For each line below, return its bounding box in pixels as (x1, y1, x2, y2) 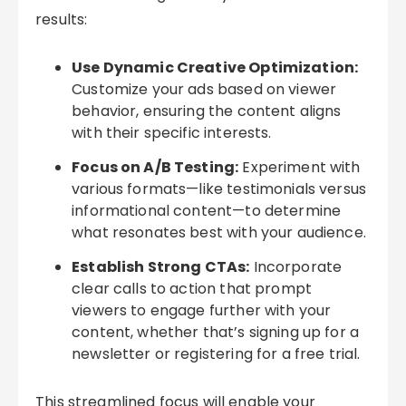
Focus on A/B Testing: (72, 157, 239, 178)
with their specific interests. (72, 122, 272, 143)
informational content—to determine (72, 200, 342, 221)
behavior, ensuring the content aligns (72, 101, 342, 121)
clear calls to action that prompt (72, 278, 313, 299)
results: (35, 9, 88, 30)
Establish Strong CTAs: (72, 256, 250, 277)
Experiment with (238, 157, 361, 178)
